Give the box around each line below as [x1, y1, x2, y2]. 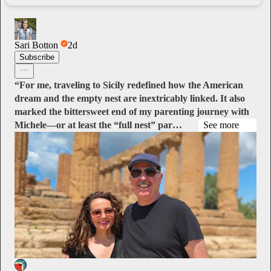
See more [203, 119, 239, 130]
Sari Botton [15, 39, 58, 50]
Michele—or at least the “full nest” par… [15, 119, 182, 130]
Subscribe [19, 52, 54, 62]
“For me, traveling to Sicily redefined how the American [15, 79, 243, 90]
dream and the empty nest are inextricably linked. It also [15, 93, 245, 103]
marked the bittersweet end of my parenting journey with [15, 106, 249, 117]
